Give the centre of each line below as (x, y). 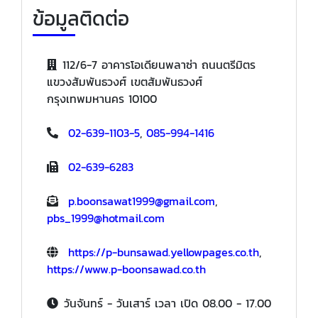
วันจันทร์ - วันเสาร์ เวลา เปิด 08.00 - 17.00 (168, 303)
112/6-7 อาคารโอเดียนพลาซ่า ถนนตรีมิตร (159, 65)
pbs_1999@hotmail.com (106, 218)
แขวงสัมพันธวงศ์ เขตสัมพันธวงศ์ (125, 82)
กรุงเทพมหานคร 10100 (102, 99)
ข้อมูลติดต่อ (81, 19)
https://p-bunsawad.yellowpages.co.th (164, 252)
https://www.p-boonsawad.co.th (126, 269)
